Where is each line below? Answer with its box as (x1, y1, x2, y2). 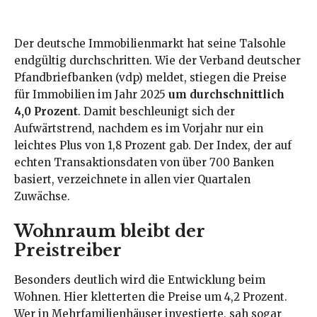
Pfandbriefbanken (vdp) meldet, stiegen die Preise (14, 70, 287, 84)
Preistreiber (14, 240, 122, 260)
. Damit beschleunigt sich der (78, 104, 235, 118)
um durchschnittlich (168, 87, 284, 101)
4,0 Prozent (14, 104, 78, 118)
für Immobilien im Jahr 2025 (14, 87, 168, 101)
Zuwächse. (14, 189, 70, 203)
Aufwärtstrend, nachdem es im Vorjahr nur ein (14, 121, 263, 135)
